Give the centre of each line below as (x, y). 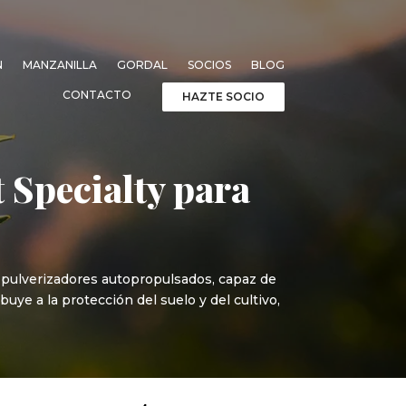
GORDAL (142, 64)
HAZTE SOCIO (223, 96)
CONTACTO (97, 94)
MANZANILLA (59, 64)
